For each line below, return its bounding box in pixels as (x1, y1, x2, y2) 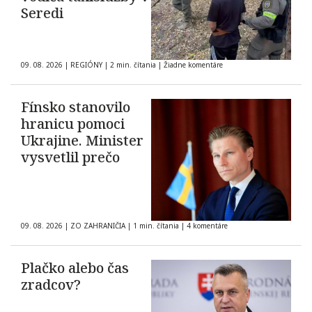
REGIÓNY (70, 60, 102, 70)
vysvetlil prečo (21, 148, 120, 167)
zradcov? (21, 275, 81, 295)
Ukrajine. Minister (21, 131, 143, 150)
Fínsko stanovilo (21, 97, 130, 117)
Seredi (21, 3, 63, 23)
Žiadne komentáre (164, 60, 223, 70)
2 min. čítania (108, 60, 158, 70)
